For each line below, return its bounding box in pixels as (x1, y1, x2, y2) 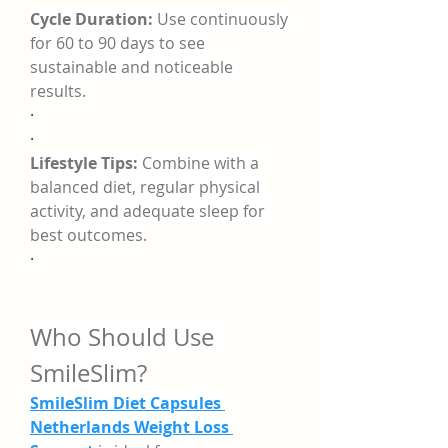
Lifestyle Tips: (30, 152, 138, 174)
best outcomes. (30, 224, 147, 246)
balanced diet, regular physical (30, 176, 260, 198)
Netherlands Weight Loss (30, 416, 229, 438)
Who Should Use (30, 321, 214, 353)
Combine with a (138, 152, 259, 174)
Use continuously (153, 8, 288, 30)
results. (30, 80, 86, 102)
